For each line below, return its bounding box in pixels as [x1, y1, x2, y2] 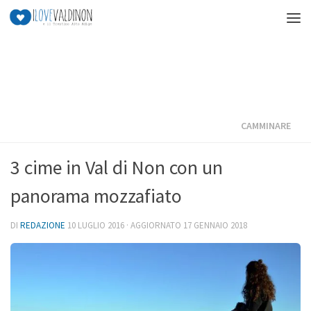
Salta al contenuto [19, 13, 112, 27]
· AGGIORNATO [124, 219, 183, 231]
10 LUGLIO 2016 [67, 219, 124, 231]
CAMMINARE [241, 119, 291, 132]
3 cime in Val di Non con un [10, 155, 223, 180]
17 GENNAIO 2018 [183, 219, 247, 231]
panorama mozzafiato [10, 184, 182, 208]
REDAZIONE [20, 219, 65, 231]
